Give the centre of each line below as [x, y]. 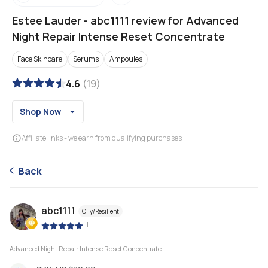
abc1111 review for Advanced [165, 20]
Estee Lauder [47, 20]
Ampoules [126, 59]
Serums [86, 59]
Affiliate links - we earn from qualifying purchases [102, 138]
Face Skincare [40, 59]
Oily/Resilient [100, 211]
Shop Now [41, 112]
